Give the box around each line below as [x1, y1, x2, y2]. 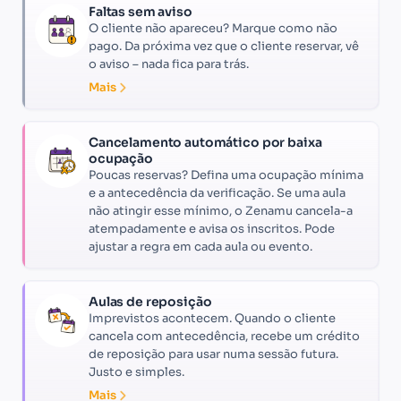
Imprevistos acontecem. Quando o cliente [89, 310, 336, 326]
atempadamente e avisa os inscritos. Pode [89, 220, 335, 236]
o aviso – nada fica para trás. [89, 55, 249, 72]
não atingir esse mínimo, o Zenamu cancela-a [89, 202, 353, 218]
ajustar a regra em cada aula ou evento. [89, 238, 312, 254]
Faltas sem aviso [89, 3, 192, 20]
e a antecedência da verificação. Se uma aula [89, 184, 346, 200]
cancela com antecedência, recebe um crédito [89, 328, 360, 344]
